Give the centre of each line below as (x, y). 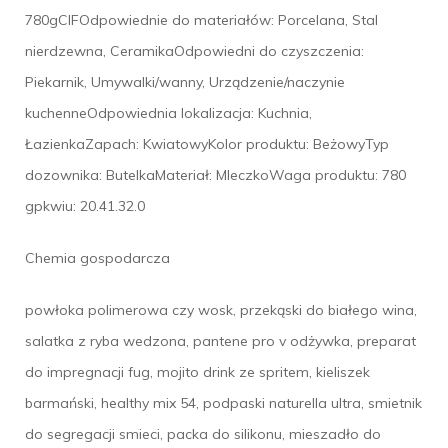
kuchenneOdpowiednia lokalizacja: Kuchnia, (168, 113)
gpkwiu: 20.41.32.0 (85, 206)
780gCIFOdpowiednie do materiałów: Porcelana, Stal (201, 20)
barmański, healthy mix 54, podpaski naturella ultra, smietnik (223, 403)
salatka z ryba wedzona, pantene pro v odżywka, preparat (220, 341)
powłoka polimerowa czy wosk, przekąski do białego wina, (221, 310)
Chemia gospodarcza (97, 258)
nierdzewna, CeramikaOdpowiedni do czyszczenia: (194, 51)
